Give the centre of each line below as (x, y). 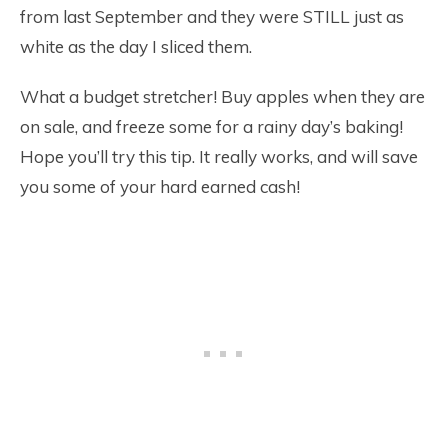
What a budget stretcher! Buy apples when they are (222, 97)
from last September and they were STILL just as (212, 17)
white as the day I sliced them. (136, 47)
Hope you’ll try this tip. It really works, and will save (219, 157)
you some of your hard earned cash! (160, 187)
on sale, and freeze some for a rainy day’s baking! (211, 127)
